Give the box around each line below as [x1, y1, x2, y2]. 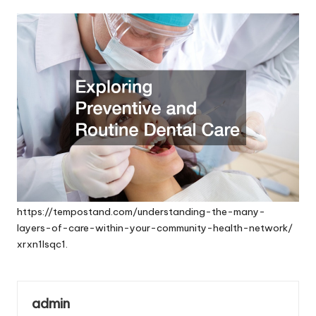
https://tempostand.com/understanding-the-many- [17, 205, 265, 219]
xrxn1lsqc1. [17, 238, 68, 251]
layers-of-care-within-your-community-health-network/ [17, 221, 293, 235]
